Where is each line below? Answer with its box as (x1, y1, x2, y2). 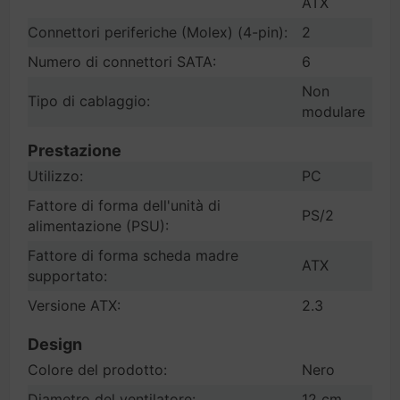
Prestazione (28, 141, 121, 160)
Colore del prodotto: (28, 361, 167, 379)
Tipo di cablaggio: (28, 92, 150, 110)
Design (28, 335, 82, 354)
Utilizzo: (28, 167, 83, 185)
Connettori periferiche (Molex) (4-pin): (28, 23, 287, 41)
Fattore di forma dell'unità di (28, 196, 221, 214)
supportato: (28, 267, 107, 285)
